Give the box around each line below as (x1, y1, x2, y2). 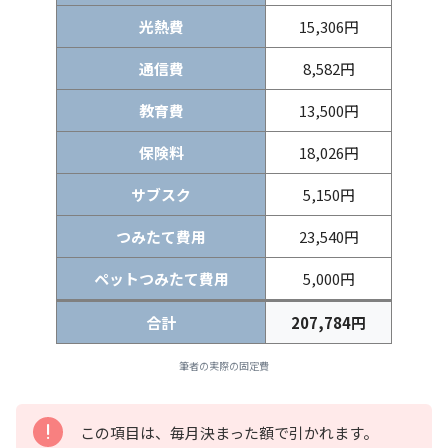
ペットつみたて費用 (93, 268, 229, 290)
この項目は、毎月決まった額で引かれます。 (80, 421, 378, 443)
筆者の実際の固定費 (179, 357, 269, 373)
